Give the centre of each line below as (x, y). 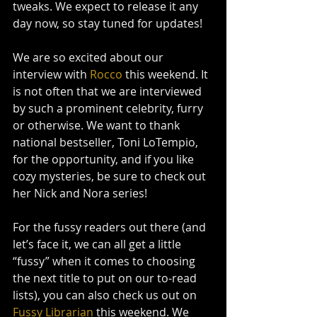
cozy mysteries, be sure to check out (111, 176)
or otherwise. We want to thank (98, 125)
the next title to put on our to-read (106, 278)
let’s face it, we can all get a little (98, 244)
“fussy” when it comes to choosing (105, 261)
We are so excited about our (90, 57)
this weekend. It (167, 74)
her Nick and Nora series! (80, 193)
